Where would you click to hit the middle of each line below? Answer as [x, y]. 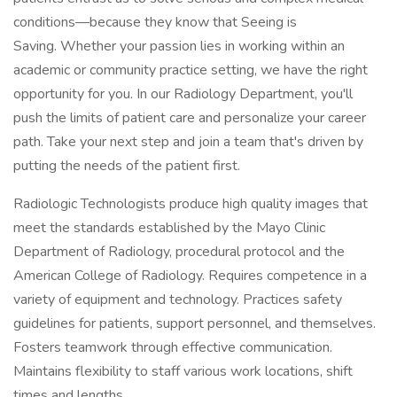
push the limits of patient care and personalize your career [190, 118]
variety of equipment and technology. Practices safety [178, 300]
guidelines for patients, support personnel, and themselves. [195, 323]
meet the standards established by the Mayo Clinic [169, 228]
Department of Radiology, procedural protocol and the [179, 252]
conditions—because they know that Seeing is [155, 22]
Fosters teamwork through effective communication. [173, 347]
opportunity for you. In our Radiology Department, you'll [183, 94]
